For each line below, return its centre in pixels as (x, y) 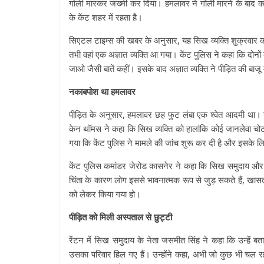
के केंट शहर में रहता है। (106, 17)
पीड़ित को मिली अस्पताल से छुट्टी (121, 217)
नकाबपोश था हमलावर (102, 91)
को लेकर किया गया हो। (105, 194)
